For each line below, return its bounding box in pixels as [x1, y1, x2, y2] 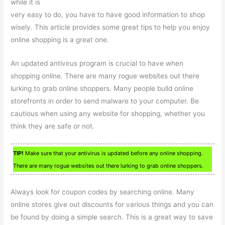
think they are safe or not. [11, 122, 95, 131]
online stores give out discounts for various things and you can [11, 200, 214, 208]
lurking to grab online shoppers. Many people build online [11, 84, 194, 93]
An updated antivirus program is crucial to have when [11, 59, 184, 68]
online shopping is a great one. [11, 36, 109, 44]
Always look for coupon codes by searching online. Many [11, 187, 195, 196]
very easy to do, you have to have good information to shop [11, 11, 205, 19]
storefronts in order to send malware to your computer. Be [11, 97, 199, 105]
